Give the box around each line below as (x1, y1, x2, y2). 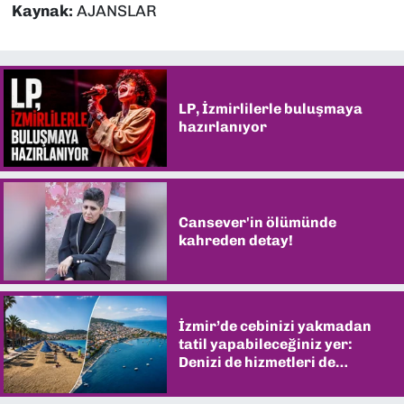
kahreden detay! (178, 231, 293, 249)
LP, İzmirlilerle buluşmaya (178, 100, 363, 118)
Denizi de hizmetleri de (178, 353, 335, 371)
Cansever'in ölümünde (178, 213, 336, 231)
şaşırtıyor (178, 371, 250, 389)
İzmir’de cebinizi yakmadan (178, 317, 372, 335)
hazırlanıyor (178, 118, 267, 136)
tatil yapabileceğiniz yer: (178, 335, 353, 353)
